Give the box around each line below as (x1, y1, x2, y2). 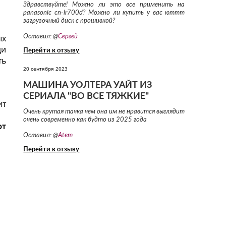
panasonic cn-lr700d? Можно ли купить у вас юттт (23, 10, 185, 17)
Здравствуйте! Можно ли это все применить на (23, 2, 185, 9)
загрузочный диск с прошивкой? (23, 18, 116, 25)
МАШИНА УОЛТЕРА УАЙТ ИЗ (23, 81, 152, 90)
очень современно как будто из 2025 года (23, 117, 147, 124)
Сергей (58, 33, 78, 40)
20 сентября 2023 (23, 65, 68, 73)
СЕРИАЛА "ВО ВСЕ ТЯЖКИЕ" (23, 92, 149, 101)
